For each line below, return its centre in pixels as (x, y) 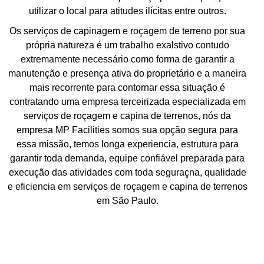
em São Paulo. (127, 201)
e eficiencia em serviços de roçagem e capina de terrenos (127, 187)
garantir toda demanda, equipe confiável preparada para (127, 159)
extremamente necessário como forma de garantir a (127, 60)
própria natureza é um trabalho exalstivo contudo (127, 45)
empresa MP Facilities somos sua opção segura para (127, 130)
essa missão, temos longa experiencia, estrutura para (127, 144)
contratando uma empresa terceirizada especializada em (127, 102)
